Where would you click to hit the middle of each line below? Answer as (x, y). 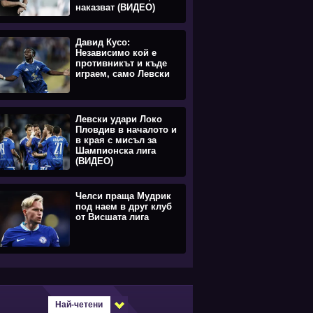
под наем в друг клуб (124, 206)
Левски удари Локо (119, 119)
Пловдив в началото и (126, 130)
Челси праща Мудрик (123, 196)
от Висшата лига (112, 217)
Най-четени (79, 305)
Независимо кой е (116, 53)
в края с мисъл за (116, 140)
